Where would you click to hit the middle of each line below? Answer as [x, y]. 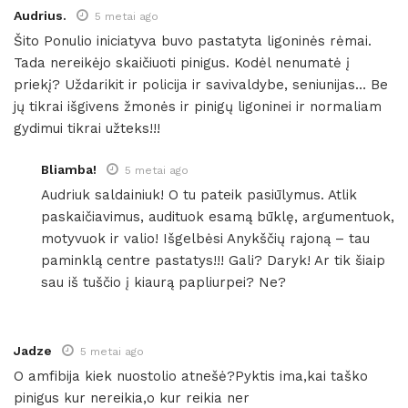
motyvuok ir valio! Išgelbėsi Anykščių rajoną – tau [205, 238]
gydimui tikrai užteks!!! [87, 128]
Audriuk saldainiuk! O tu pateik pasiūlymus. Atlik [199, 194]
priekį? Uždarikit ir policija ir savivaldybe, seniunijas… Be [201, 84]
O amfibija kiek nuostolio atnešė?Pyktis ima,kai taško [191, 376]
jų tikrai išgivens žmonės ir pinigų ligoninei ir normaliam [198, 106]
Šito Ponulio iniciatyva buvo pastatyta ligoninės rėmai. [193, 41]
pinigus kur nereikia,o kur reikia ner [132, 398]
